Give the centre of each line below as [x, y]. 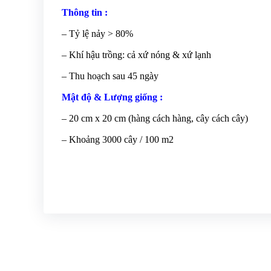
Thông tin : [85, 12]
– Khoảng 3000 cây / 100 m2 [118, 139]
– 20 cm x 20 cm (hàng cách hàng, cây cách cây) [155, 118]
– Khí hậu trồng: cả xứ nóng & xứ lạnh [136, 55]
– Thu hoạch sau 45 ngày [110, 76]
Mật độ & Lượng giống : [112, 97]
